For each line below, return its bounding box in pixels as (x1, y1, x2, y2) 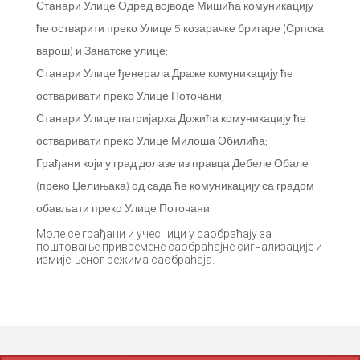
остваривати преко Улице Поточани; (36, 87, 224, 104)
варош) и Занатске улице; (36, 42, 168, 59)
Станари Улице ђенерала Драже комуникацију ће (36, 64, 293, 81)
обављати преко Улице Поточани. (36, 199, 212, 216)
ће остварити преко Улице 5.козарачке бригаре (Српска (36, 19, 324, 36)
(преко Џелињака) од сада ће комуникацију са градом (36, 177, 314, 194)
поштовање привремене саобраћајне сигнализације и (36, 240, 322, 253)
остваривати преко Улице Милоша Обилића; (36, 132, 268, 149)
